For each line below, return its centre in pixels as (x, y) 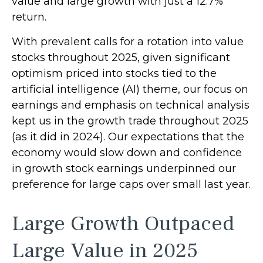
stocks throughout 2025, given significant (121, 58)
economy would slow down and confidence (127, 153)
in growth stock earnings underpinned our (124, 168)
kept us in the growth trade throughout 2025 (130, 121)
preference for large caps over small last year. (131, 184)
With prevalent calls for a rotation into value (128, 42)
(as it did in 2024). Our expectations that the (128, 137)
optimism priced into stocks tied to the (114, 73)
